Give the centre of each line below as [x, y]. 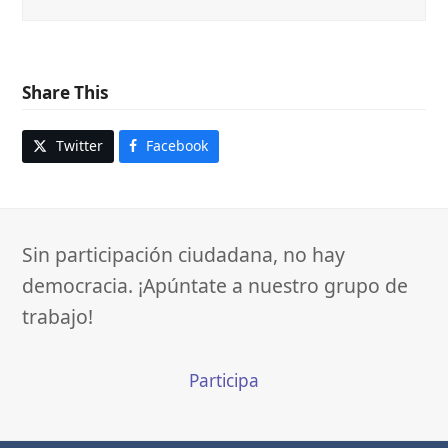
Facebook [176, 146]
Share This [66, 92]
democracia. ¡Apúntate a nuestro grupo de [215, 285]
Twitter [79, 146]
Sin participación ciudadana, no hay [184, 254]
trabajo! [58, 316]
